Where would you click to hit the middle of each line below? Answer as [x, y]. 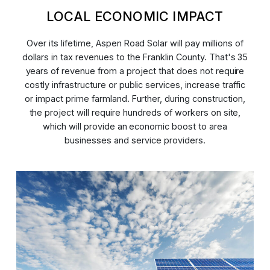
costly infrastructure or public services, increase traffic [135, 84]
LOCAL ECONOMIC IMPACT [135, 16]
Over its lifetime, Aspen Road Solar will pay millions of [135, 43]
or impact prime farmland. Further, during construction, [135, 98]
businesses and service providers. [135, 140]
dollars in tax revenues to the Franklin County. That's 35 [135, 57]
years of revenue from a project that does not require [135, 71]
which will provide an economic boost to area [135, 126]
